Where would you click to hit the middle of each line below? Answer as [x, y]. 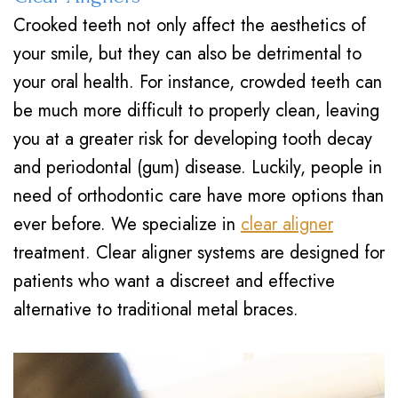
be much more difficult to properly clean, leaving [196, 111]
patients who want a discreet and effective [174, 281]
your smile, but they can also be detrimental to [187, 54]
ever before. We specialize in [127, 224]
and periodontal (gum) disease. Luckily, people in [198, 167]
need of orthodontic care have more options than [199, 196]
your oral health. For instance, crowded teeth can [198, 82]
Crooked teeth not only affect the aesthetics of [190, 25]
